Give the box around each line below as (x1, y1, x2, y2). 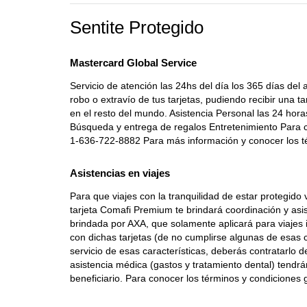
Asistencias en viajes (70, 167, 170, 179)
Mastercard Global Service (70, 57, 197, 69)
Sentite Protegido (70, 17, 204, 38)
